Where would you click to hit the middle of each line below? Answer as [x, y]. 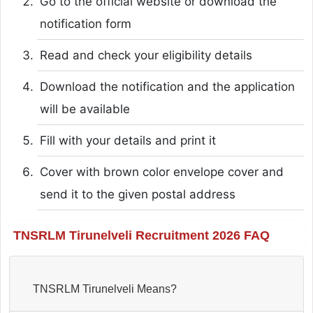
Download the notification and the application [167, 86]
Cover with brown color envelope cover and [161, 172]
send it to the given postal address [137, 194]
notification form [85, 23]
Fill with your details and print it [128, 140]
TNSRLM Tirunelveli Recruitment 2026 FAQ [141, 235]
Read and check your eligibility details [146, 55]
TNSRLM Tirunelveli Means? [156, 289]
